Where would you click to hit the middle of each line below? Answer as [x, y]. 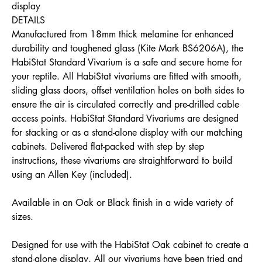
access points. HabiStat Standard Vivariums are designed [125, 118]
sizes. [24, 217]
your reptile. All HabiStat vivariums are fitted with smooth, [127, 76]
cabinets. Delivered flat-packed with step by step [108, 146]
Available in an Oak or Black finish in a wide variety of [122, 203]
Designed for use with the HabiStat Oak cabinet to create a [130, 245]
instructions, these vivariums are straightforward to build [122, 161]
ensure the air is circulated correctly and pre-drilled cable [125, 104]
